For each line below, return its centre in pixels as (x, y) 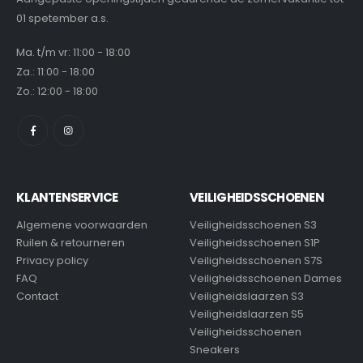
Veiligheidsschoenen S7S (256, 260)
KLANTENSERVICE (67, 197)
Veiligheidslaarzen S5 (247, 314)
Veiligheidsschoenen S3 (253, 224)
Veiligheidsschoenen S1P (255, 242)
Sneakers (215, 349)
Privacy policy (52, 260)
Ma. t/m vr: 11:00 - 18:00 (73, 53)
